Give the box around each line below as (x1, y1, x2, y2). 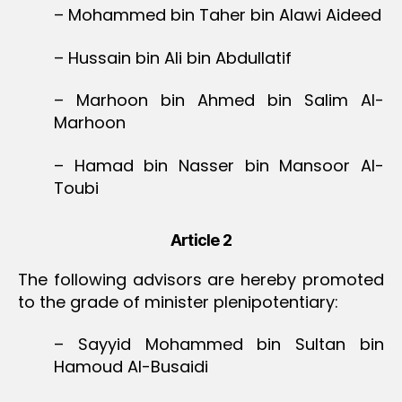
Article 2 (170, 230, 232, 249)
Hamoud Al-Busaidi (54, 355, 208, 379)
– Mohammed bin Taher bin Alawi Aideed (54, 4, 381, 27)
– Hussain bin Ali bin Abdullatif (54, 46, 292, 69)
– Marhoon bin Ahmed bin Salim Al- (54, 89, 384, 112)
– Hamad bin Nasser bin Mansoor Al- (54, 153, 384, 177)
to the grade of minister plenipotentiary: (18, 290, 338, 313)
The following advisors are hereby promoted (18, 267, 384, 291)
